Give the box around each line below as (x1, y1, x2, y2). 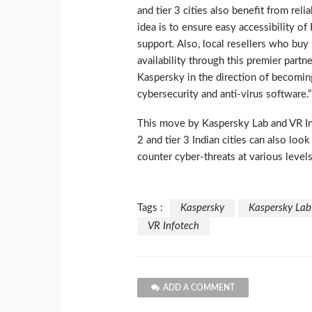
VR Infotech (148, 221, 199, 232)
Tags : (137, 203, 163, 214)
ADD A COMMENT (163, 283, 235, 292)
